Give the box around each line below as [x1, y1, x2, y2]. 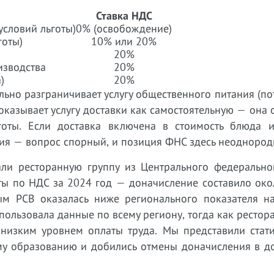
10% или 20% [91, 34, 157, 48]
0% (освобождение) [76, 21, 172, 35]
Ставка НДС [95, 9, 152, 23]
